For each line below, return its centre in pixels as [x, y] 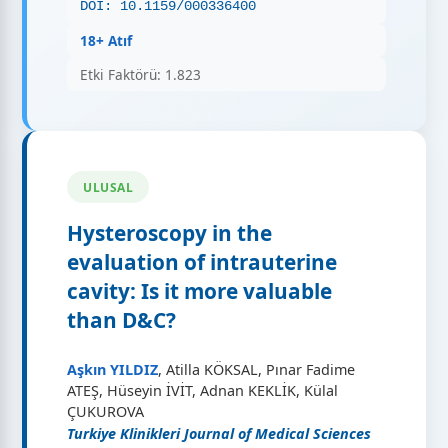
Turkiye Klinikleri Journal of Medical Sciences [219, 434]
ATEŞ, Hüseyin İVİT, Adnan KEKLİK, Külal [203, 391]
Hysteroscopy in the [170, 233]
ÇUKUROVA [106, 412]
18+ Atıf [106, 41]
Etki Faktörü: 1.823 [141, 74]
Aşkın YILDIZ [113, 370]
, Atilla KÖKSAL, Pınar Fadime [257, 370]
